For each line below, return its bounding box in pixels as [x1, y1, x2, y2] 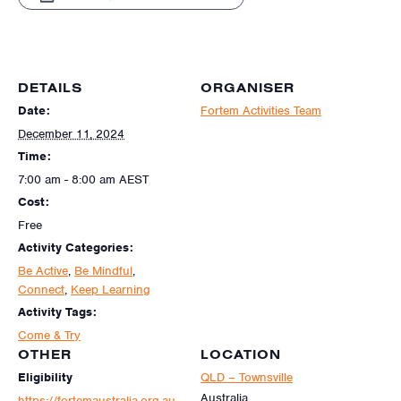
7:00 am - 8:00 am [18, 171, 119, 187]
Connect [18, 281, 64, 297]
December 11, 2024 [18, 125, 124, 141]
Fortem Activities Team [200, 102, 321, 118]
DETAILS [18, 79, 82, 96]
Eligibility [18, 369, 73, 385]
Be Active [18, 262, 68, 278]
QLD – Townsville [200, 369, 293, 385]
